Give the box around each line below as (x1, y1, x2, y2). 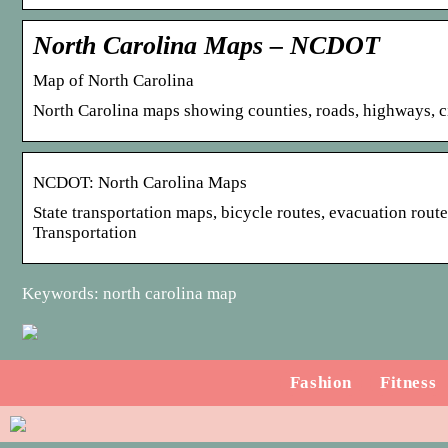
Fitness (380, 372, 437, 392)
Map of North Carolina (33, 70, 194, 90)
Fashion (289, 372, 353, 392)
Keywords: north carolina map (22, 283, 237, 303)
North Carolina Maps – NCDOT (33, 30, 380, 60)
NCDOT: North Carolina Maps (33, 172, 247, 192)
